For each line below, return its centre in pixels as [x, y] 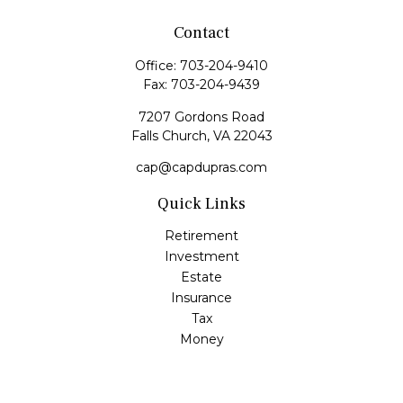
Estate [201, 277]
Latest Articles [201, 381]
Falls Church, [170, 136]
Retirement [201, 236]
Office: [157, 66]
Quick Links [201, 204]
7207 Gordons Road [201, 117]
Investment [201, 256]
